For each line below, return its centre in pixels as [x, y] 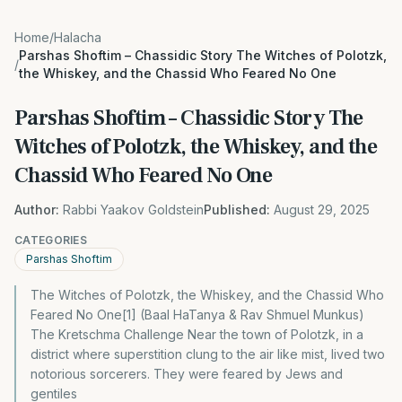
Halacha [78, 37]
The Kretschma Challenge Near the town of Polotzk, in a [197, 334]
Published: [237, 210]
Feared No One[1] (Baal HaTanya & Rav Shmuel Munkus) [197, 315]
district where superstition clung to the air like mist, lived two [208, 354]
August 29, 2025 [322, 210]
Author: [37, 210]
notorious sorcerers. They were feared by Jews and [187, 374]
